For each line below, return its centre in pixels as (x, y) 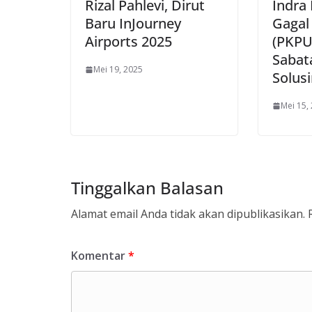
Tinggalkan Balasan (147, 188)
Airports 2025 (128, 42)
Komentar (100, 256)
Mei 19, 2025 (118, 70)
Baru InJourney (133, 24)
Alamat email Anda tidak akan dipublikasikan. (188, 214)
